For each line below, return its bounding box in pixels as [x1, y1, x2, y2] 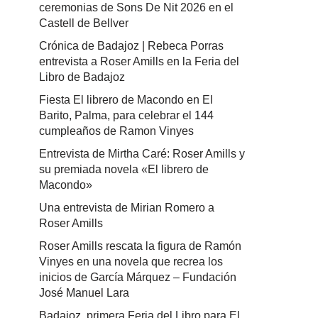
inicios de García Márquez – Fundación [39, 271, 236, 283]
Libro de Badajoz [39, 71, 125, 83]
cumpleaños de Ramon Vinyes [39, 125, 194, 137]
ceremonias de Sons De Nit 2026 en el [39, 1, 234, 13]
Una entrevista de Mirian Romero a [39, 202, 214, 214]
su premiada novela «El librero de [39, 163, 209, 175]
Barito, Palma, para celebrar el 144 [39, 109, 214, 121]
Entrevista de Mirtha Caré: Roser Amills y [39, 148, 245, 160]
